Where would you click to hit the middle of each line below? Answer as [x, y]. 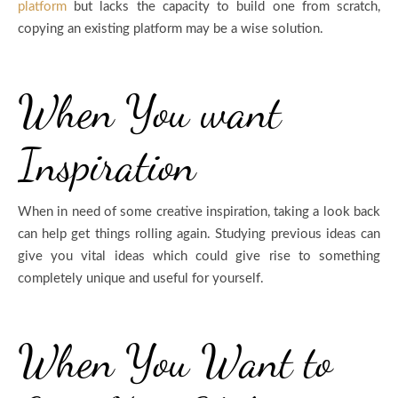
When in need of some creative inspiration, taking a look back [199, 211]
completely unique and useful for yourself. [141, 278]
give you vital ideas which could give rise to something [199, 256]
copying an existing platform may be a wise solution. [171, 28]
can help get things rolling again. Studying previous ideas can [199, 234]
